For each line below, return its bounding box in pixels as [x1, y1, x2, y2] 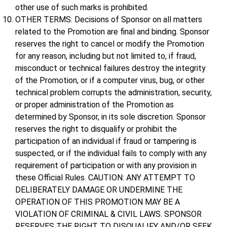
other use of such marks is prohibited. [15, 3, 148, 13]
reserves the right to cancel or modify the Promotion [15, 39, 204, 49]
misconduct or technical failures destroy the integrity [15, 63, 206, 73]
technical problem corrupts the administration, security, [15, 88, 212, 98]
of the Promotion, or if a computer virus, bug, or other [15, 75, 205, 86]
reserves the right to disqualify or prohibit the [15, 124, 177, 134]
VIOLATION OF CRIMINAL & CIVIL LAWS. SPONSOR [15, 209, 202, 219]
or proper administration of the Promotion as [15, 100, 174, 110]
